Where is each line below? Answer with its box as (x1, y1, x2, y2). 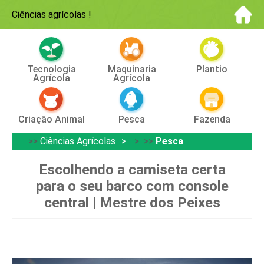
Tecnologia (27, 64, 77, 75)
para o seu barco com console (35, 178, 229, 194)
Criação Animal (18, 114, 85, 125)
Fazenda (193, 114, 230, 125)
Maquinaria (107, 64, 156, 75)
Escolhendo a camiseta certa (38, 161, 226, 178)
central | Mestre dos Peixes (44, 194, 220, 211)
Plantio (196, 64, 228, 75)
